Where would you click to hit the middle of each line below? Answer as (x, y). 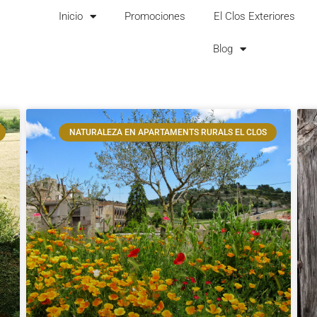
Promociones (155, 16)
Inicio (70, 16)
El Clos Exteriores (254, 16)
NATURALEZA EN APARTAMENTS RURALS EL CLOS (168, 133)
